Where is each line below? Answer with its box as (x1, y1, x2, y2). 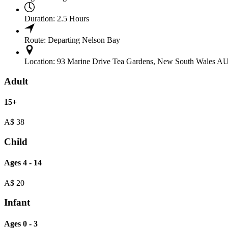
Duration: (24, 14, 55, 23)
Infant (4, 197, 30, 208)
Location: (24, 57, 55, 66)
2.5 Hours (57, 14, 89, 23)
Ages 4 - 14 (4, 158, 42, 167)
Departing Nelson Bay (48, 36, 120, 45)
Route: (24, 36, 46, 45)
